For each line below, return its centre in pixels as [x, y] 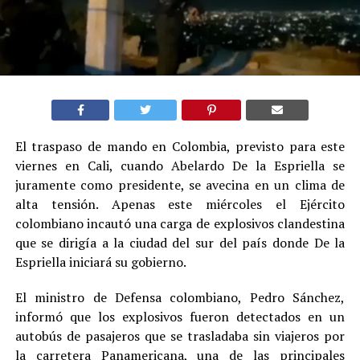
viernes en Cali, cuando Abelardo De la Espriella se [180, 166]
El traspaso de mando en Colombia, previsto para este [180, 146]
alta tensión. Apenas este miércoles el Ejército [180, 204]
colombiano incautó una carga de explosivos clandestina [180, 223]
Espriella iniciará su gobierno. [100, 262]
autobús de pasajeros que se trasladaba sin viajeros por [180, 336]
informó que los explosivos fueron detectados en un [180, 317]
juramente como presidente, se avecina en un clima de [180, 185]
